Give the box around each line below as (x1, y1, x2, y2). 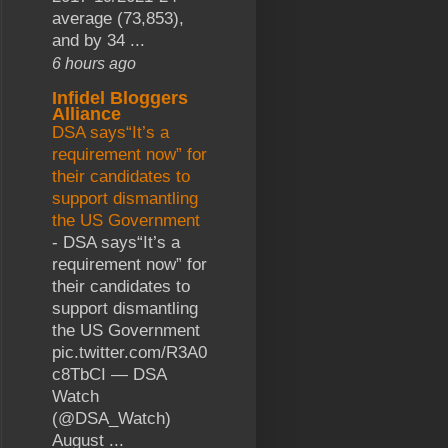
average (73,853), (52, 8, 184, 28)
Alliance (52, 103, 121, 124)
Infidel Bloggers (52, 87, 188, 108)
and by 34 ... (52, 30, 145, 50)
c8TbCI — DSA (52, 364, 166, 384)
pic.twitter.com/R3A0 (52, 342, 207, 362)
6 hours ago (52, 53, 136, 72)
